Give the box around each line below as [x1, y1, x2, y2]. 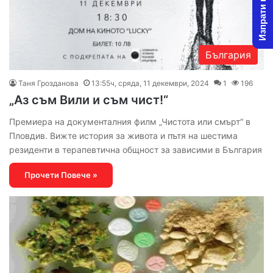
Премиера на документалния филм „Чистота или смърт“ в [9, 116, 250, 127]
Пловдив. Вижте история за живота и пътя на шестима [9, 130, 238, 141]
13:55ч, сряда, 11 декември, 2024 [91, 78, 209, 88]
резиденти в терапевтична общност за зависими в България [9, 144, 262, 155]
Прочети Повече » [24, 169, 97, 180]
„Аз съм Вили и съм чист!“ [9, 92, 168, 107]
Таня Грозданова [18, 78, 79, 88]
